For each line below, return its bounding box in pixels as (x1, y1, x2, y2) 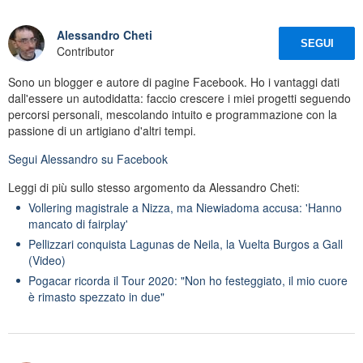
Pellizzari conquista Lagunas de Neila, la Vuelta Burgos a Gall (28, 235, 343, 252)
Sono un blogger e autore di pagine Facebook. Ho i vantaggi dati (8, 73, 340, 90)
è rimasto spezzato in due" (28, 288, 164, 305)
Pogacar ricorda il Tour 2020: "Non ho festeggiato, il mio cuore (28, 271, 348, 288)
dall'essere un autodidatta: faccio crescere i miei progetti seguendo (8, 89, 351, 106)
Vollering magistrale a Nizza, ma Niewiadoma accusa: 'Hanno (28, 199, 342, 216)
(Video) (28, 251, 66, 268)
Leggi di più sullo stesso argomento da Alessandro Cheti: (8, 178, 300, 195)
